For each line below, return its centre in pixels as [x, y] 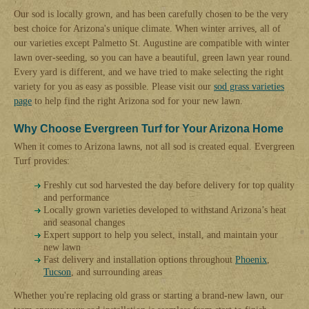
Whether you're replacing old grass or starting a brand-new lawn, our [149, 295]
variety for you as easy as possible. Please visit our [114, 86]
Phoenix [251, 259]
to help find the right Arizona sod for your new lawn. [137, 101]
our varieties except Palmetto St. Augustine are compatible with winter [152, 43]
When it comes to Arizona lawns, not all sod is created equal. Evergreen [154, 146]
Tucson [57, 272]
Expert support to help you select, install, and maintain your [161, 235]
